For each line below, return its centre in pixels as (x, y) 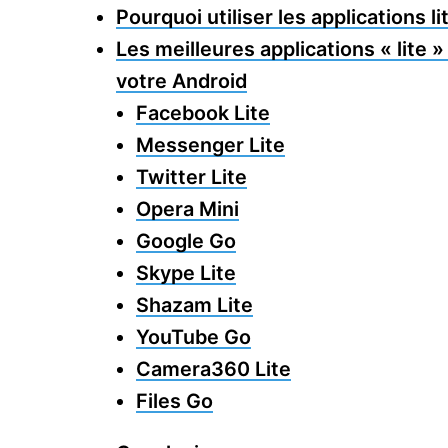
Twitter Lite (191, 176)
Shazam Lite (194, 304)
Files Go (174, 400)
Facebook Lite (203, 112)
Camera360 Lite (213, 368)
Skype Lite (186, 272)
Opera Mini (187, 208)
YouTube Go (193, 336)
